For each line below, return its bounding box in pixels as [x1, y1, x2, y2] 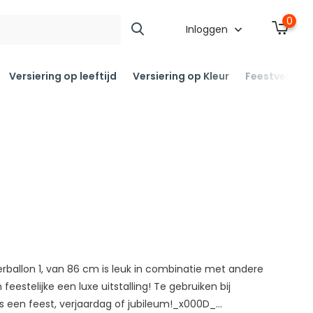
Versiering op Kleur [132, 68, 229, 83]
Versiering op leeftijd [8, 68, 117, 83]
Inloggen [186, 22, 231, 36]
